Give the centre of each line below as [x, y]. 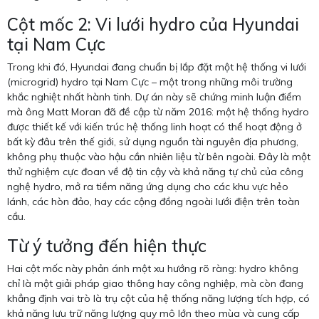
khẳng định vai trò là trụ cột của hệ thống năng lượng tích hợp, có [158, 299]
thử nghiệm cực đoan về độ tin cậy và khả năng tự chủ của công [155, 172]
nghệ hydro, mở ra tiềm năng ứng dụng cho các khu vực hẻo [148, 187]
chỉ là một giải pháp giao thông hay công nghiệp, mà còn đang [155, 284]
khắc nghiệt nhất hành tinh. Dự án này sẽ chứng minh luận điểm [154, 97]
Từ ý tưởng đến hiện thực [107, 246]
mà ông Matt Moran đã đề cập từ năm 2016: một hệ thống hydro [158, 112]
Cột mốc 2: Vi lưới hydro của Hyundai [153, 25]
